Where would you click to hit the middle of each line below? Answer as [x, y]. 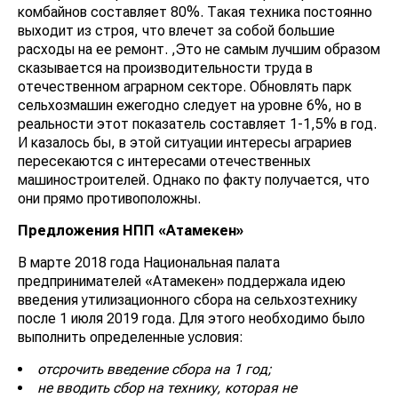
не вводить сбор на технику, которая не [167, 387]
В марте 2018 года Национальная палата [149, 262]
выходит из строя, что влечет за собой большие [176, 30]
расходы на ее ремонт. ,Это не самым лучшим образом [199, 49]
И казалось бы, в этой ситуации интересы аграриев [185, 142]
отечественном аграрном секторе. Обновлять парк [185, 86]
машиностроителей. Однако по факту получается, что [194, 179]
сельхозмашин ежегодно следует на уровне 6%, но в [190, 105]
